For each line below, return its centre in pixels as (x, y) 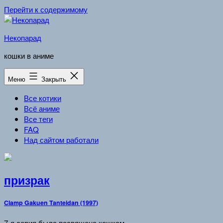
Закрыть (55, 79)
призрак (27, 180)
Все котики (43, 98)
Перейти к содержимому (46, 9)
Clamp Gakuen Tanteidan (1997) (51, 203)
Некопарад (23, 38)
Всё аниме (42, 108)
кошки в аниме (29, 56)
